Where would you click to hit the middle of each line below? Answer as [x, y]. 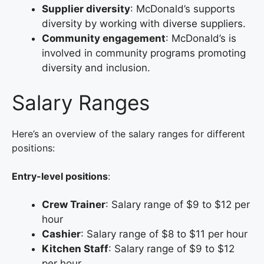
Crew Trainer [74, 205]
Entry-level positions [60, 176]
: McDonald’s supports [183, 9]
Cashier [61, 234]
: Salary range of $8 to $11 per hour [164, 234]
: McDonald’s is [201, 38]
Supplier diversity [86, 9]
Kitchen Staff [75, 249]
